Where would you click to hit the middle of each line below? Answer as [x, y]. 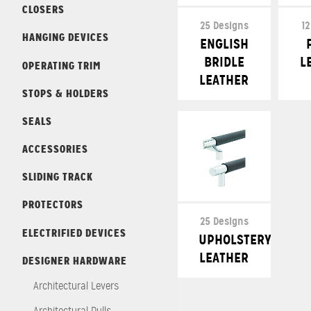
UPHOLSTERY [235, 239]
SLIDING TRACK [58, 177]
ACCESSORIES [55, 149]
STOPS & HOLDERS [66, 93]
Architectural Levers [76, 286]
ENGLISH [224, 43]
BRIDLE [224, 61]
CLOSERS [43, 10]
